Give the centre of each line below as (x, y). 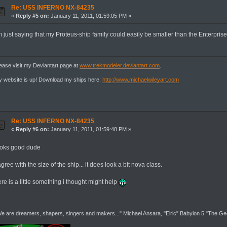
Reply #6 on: (32, 129)
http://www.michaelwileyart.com (141, 80)
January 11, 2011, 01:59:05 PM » (90, 15)
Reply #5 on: (32, 15)
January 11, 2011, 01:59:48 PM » (90, 129)
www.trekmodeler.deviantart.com (120, 66)
